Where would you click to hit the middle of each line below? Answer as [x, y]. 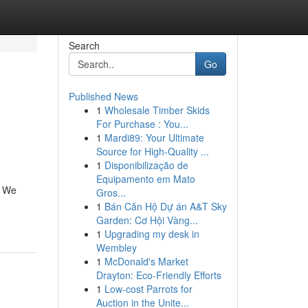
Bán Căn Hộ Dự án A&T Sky [165, 206]
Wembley [116, 247]
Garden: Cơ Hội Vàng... [147, 220]
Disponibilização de [146, 165]
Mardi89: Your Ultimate [154, 137]
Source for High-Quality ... [152, 151]
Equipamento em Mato [145, 179]
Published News [103, 96]
